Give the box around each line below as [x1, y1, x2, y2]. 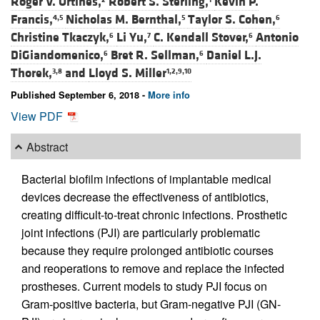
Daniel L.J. [206, 47, 261, 64]
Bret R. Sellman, [111, 47, 199, 64]
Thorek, [11, 65, 52, 82]
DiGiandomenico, [11, 47, 104, 64]
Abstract [26, 138, 69, 155]
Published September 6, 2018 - [11, 89, 148, 102]
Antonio [256, 29, 299, 46]
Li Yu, [116, 29, 147, 46]
